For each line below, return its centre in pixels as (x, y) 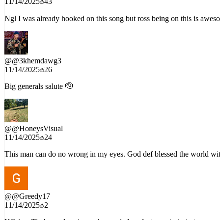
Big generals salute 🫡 (39, 80)
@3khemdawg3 (37, 54)
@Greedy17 (31, 190)
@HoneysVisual (37, 122)
